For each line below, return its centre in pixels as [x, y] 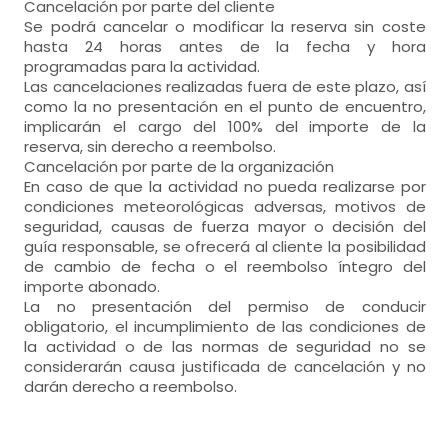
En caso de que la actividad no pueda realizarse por [225, 186]
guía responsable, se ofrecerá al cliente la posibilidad [225, 246]
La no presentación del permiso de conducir [225, 306]
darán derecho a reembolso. [131, 386]
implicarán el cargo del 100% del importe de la [225, 126]
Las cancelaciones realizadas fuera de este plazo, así [225, 86]
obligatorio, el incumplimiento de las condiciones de [225, 326]
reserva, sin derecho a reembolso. [150, 146]
